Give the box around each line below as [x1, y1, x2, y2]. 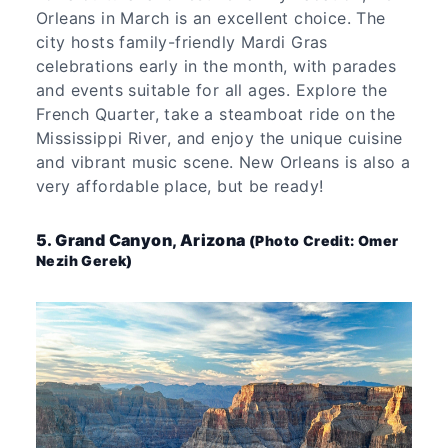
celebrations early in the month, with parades [36, 55, 396, 76]
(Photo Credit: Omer [249, 231, 399, 249]
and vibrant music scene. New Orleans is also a [36, 151, 411, 172]
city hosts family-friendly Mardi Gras [36, 31, 328, 52]
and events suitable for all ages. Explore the [36, 79, 387, 100]
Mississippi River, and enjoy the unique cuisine [36, 127, 403, 148]
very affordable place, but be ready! [36, 175, 324, 196]
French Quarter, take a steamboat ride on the [36, 103, 396, 124]
